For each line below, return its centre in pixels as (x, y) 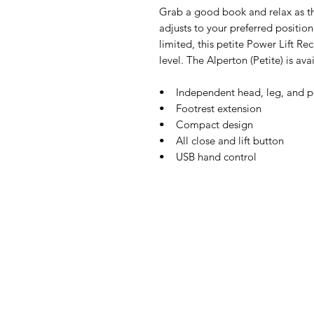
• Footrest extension (210, 108)
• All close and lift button (221, 141)
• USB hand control (208, 157)
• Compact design (206, 124)
